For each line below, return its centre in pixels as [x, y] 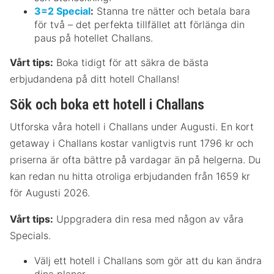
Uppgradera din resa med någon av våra [148, 219]
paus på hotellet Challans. [94, 38]
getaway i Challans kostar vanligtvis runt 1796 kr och [131, 143]
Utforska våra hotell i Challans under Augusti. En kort [132, 126]
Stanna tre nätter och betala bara [172, 11]
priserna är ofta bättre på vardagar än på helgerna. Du [135, 159]
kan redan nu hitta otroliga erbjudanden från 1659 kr [130, 176]
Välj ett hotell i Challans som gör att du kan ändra [148, 260]
